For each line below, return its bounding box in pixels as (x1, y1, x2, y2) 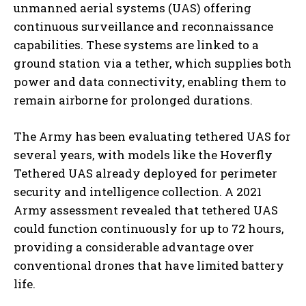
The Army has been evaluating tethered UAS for (14, 128, 291, 145)
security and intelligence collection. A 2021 (14, 184, 262, 200)
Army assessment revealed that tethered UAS (14, 202, 278, 219)
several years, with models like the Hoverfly (14, 147, 273, 163)
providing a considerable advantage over (14, 239, 254, 255)
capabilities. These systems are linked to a (14, 37, 259, 53)
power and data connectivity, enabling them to (14, 74, 286, 90)
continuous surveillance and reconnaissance (14, 18, 273, 35)
